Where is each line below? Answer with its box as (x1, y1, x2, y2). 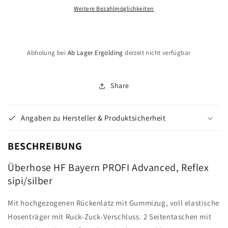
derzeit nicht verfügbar (123, 48, 191, 57)
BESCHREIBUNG (8, 139, 82, 153)
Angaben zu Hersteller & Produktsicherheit (21, 113, 166, 123)
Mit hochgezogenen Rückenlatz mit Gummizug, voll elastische (8, 197, 219, 208)
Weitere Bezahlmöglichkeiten (74, 5, 154, 12)
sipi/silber (8, 174, 53, 188)
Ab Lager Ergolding (67, 48, 123, 57)
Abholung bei (27, 48, 68, 57)
